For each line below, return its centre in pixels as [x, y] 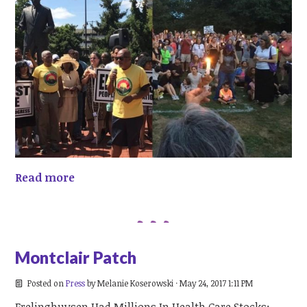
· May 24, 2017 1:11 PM [213, 283]
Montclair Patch [76, 257]
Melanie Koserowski [135, 283]
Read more [45, 177]
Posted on [45, 283]
